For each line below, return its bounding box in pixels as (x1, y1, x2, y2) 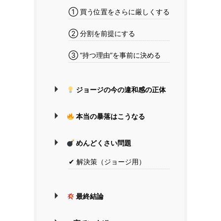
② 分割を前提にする (69, 29, 135, 38)
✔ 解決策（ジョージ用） (69, 157, 146, 166)
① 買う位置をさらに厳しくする (69, 7, 170, 16)
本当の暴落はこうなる (74, 112, 145, 121)
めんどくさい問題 (74, 139, 131, 147)
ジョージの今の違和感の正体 (74, 85, 166, 94)
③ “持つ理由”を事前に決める (69, 51, 161, 60)
